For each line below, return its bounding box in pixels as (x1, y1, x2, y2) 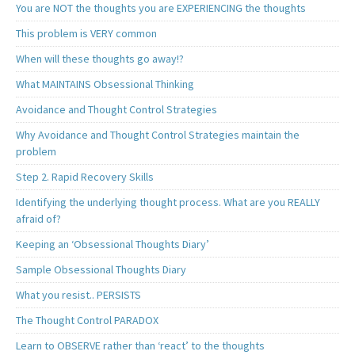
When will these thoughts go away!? (16, 52, 184, 67)
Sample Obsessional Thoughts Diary (16, 262, 186, 277)
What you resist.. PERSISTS (16, 288, 141, 303)
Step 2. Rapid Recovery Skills (16, 170, 154, 185)
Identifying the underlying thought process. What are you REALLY (16, 195, 320, 210)
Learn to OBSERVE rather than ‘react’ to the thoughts (16, 338, 265, 353)
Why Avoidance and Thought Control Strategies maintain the (16, 128, 300, 143)
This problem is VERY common (16, 26, 157, 41)
